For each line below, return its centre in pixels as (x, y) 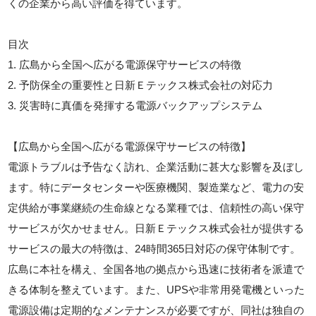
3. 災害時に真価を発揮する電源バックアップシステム (135, 105)
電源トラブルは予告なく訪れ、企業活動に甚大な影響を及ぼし (156, 166)
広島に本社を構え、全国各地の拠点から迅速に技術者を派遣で (156, 269)
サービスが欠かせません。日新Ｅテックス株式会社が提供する (156, 228)
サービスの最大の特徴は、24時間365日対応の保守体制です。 (154, 248)
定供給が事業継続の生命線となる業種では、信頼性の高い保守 (156, 207)
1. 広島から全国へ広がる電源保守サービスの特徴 (125, 64)
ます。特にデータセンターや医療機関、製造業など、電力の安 (156, 187)
